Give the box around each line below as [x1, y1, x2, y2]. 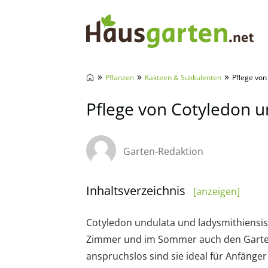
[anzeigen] [193, 185, 240, 198]
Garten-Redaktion [123, 145, 203, 158]
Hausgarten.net [86, 57, 179, 74]
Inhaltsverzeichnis [86, 182, 188, 199]
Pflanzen [105, 72, 134, 83]
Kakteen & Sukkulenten [145, 72, 221, 83]
